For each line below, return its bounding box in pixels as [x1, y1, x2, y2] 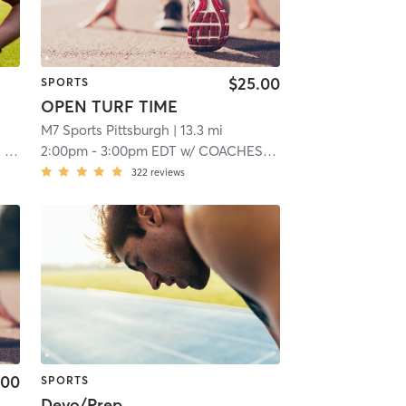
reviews [150, 165, 185, 179]
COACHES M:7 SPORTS [198, 141, 263, 159]
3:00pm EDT [100, 141, 177, 159]
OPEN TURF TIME [40, 95, 178, 117]
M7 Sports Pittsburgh [40, 121, 169, 139]
